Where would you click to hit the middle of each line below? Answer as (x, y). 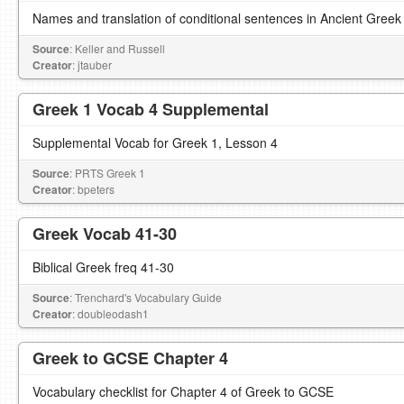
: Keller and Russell (117, 48)
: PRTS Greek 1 (107, 173)
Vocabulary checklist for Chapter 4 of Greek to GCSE (183, 391)
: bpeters (93, 189)
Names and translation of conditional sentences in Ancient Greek (217, 18)
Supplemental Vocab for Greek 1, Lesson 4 (155, 142)
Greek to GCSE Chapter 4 (130, 358)
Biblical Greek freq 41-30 (103, 267)
